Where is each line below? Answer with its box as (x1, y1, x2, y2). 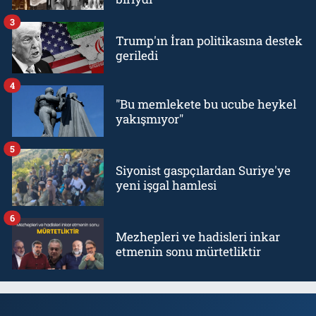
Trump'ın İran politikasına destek (116, 32, 303, 49)
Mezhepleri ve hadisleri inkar (116, 228, 280, 245)
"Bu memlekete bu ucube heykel (116, 95, 296, 112)
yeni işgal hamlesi (116, 176, 217, 193)
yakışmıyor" (116, 110, 183, 127)
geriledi (116, 47, 158, 63)
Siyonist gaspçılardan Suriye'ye (116, 162, 291, 178)
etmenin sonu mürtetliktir (116, 243, 261, 260)
